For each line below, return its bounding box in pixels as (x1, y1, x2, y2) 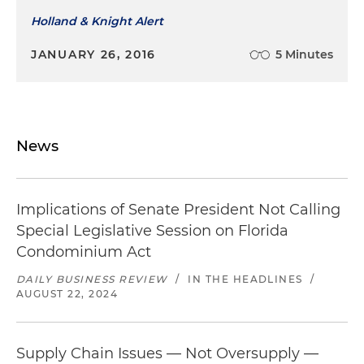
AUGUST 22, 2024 (16, 288, 119, 301)
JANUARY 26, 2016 (31, 47, 157, 63)
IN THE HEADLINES (188, 273, 303, 286)
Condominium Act (16, 243, 151, 262)
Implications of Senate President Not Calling (16, 201, 340, 219)
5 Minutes (275, 47, 333, 63)
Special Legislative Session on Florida (16, 222, 288, 240)
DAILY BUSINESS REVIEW (16, 273, 168, 286)
